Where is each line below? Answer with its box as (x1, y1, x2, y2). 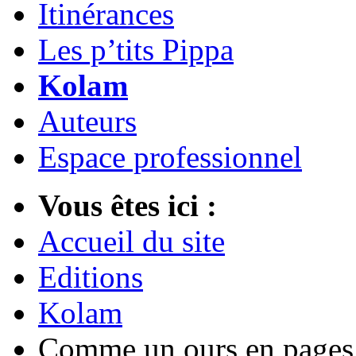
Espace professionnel (38, 140, 302, 175)
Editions (38, 260, 143, 295)
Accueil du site (38, 224, 225, 259)
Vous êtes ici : (38, 188, 217, 223)
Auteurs (38, 104, 137, 139)
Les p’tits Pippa (38, 33, 234, 68)
